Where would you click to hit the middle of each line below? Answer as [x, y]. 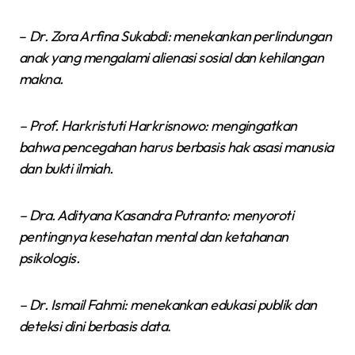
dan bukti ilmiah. [66, 168]
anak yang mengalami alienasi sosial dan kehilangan [171, 57]
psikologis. [50, 258]
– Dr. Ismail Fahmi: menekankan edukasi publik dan [168, 304]
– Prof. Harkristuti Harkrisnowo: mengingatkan [158, 125]
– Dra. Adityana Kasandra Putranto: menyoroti [157, 215]
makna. [41, 78]
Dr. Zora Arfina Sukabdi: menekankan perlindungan [180, 36]
